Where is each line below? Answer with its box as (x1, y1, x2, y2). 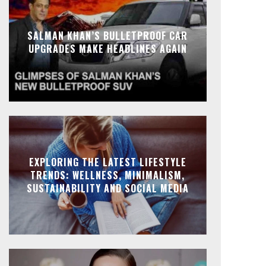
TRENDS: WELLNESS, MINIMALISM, (30, 168, 185, 183)
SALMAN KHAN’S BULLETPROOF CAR (27, 28, 188, 43)
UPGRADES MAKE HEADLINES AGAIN (28, 42, 187, 56)
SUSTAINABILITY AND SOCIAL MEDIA (26, 181, 189, 196)
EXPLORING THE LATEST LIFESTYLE (28, 155, 186, 170)
